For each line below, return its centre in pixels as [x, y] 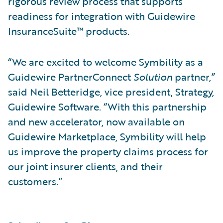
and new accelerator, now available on [96, 121]
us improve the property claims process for [108, 151]
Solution [153, 76]
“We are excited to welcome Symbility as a [106, 61]
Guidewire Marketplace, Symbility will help [107, 136]
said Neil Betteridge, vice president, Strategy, [111, 91]
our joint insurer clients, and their [85, 166]
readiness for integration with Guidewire [102, 16]
